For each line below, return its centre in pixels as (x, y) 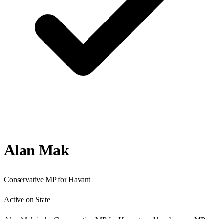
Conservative (24, 179)
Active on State (27, 199)
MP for (56, 179)
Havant (79, 179)
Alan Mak (36, 150)
